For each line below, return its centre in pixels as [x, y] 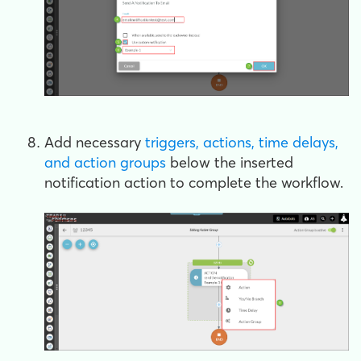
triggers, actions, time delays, [242, 142]
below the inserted [230, 162]
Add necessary [95, 142]
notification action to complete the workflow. [194, 182]
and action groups [105, 162]
